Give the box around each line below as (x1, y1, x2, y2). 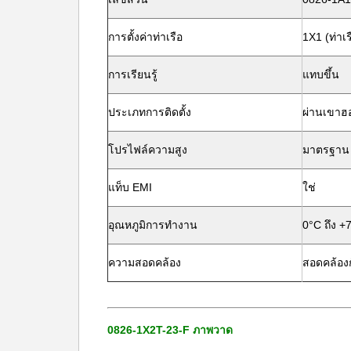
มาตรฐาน (302, 143, 349, 156)
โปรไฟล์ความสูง (108, 143, 187, 156)
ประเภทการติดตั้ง (108, 106, 191, 118)
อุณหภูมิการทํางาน (108, 219, 197, 231)
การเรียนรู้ (108, 68, 157, 81)
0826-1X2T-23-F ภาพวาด (107, 324, 233, 336)
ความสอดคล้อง (108, 256, 181, 269)
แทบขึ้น (302, 68, 339, 81)
